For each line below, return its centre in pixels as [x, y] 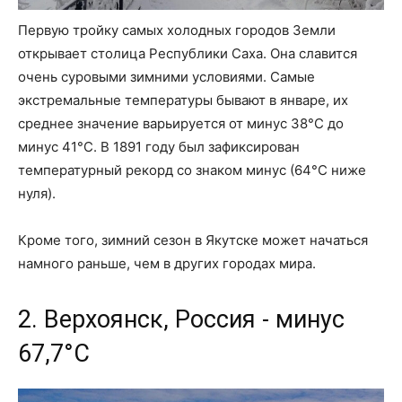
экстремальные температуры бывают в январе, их [183, 100]
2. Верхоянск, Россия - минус [181, 319]
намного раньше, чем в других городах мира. [167, 263]
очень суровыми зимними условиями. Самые [166, 76]
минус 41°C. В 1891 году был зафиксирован [159, 146]
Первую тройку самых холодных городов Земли [177, 30]
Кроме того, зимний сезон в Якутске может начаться [193, 240]
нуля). [37, 193]
